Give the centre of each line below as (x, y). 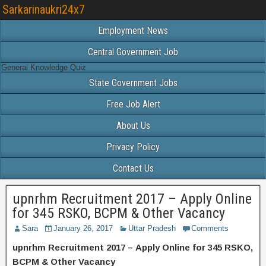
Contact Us (133, 168)
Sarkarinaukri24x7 (44, 9)
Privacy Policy (133, 147)
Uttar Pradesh (152, 228)
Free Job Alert (133, 104)
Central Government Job (133, 52)
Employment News (133, 31)
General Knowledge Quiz (44, 67)
